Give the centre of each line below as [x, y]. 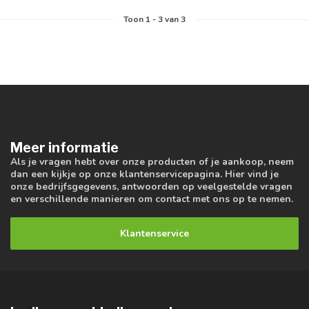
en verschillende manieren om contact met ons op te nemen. [152, 199]
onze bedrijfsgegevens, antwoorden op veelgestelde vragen [151, 187]
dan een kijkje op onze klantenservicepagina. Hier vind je [144, 174]
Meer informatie [64, 148]
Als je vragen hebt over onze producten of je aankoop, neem [152, 162]
